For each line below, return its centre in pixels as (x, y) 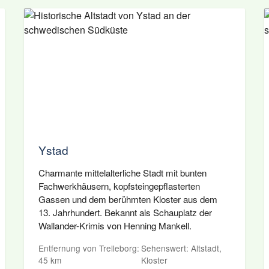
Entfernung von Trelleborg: (89, 248)
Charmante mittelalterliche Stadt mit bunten (122, 173)
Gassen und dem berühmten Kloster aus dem (128, 199)
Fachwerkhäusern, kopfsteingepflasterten (119, 186)
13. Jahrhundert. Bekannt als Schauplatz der (125, 212)
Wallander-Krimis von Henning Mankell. (115, 225)
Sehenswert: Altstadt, (182, 248)
